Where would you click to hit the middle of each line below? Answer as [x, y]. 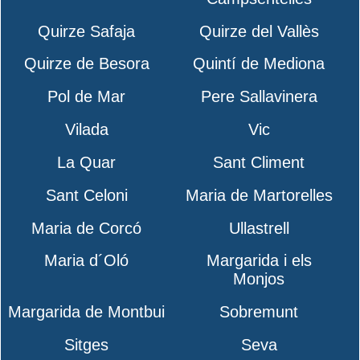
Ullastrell [259, 228]
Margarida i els [259, 261]
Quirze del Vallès [259, 31]
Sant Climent [259, 162]
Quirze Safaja [87, 31]
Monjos [259, 279]
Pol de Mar [87, 97]
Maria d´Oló [87, 261]
